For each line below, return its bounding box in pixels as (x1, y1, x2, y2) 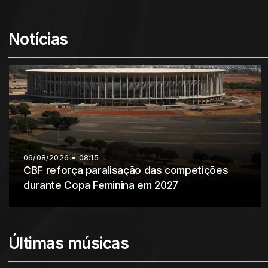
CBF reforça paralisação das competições (23, 164, 229, 177)
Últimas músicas (8, 234, 129, 253)
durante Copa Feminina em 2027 (23, 179, 178, 192)
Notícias (8, 29, 68, 48)
